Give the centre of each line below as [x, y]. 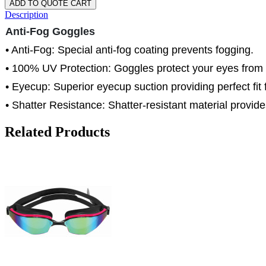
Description [26, 15]
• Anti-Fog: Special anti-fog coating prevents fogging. [129, 50]
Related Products [57, 132]
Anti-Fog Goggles [50, 32]
